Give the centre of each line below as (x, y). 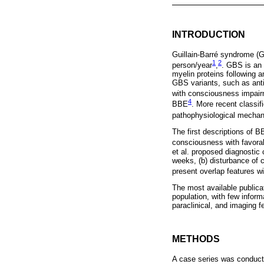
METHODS (196, 239)
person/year (192, 65)
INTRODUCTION (209, 34)
